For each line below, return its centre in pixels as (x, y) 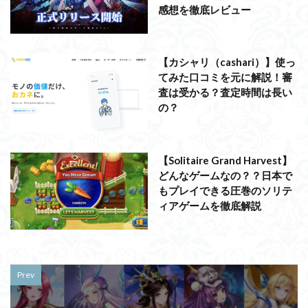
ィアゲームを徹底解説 (210, 205)
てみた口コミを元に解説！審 (225, 77)
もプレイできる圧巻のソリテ (225, 190)
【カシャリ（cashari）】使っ (227, 62)
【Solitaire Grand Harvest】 (225, 160)
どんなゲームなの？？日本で (225, 175)
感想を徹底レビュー (205, 9)
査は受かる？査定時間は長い (225, 92)
